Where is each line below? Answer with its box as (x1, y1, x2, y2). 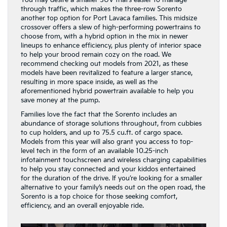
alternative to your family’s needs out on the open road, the (21, 183, 205, 192)
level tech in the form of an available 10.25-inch (21, 147, 168, 155)
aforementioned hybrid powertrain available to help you (21, 87, 194, 95)
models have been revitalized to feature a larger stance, (21, 69, 193, 77)
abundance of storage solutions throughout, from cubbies (21, 120, 202, 128)
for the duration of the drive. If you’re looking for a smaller (21, 174, 202, 182)
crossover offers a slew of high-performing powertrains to (21, 23, 201, 31)
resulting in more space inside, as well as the (21, 78, 158, 86)
